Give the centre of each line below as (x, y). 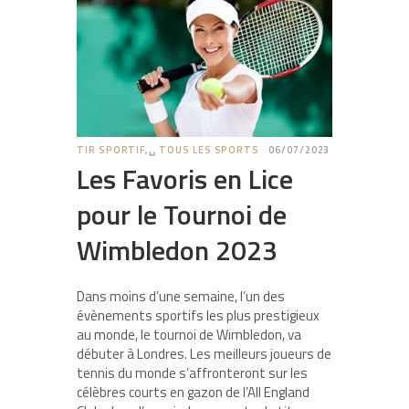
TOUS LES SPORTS (210, 150)
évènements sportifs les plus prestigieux (198, 316)
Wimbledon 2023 (177, 251)
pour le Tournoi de (182, 215)
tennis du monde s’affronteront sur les (192, 373)
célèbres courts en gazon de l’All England (193, 393)
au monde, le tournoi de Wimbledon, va (189, 335)
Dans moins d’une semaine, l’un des (181, 297)
